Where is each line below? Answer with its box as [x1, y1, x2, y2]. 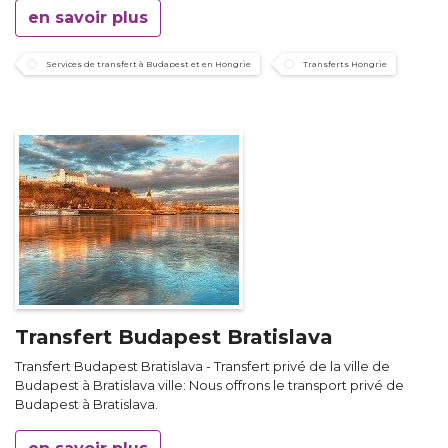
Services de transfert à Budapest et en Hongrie [46, 59, 251, 70]
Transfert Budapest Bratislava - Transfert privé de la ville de [15, 359, 390, 375]
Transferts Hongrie [303, 59, 387, 70]
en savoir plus [28, 8, 148, 28]
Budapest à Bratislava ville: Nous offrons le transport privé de [15, 378, 404, 394]
